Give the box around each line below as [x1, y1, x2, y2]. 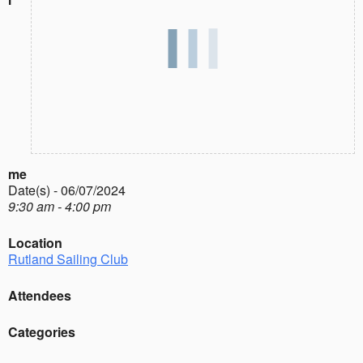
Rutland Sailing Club [8, 249, 128, 268]
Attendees [8, 285, 71, 305]
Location [8, 233, 62, 252]
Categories [8, 322, 75, 341]
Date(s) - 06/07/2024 [8, 180, 126, 199]
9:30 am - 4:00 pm [8, 196, 111, 216]
